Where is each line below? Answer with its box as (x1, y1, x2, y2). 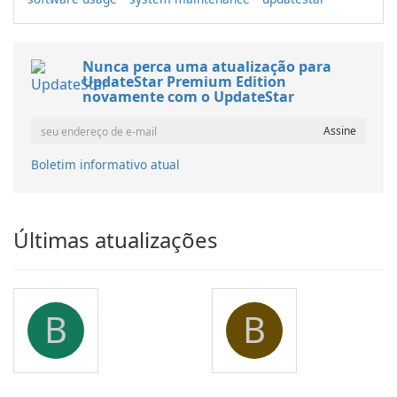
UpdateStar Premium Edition (82, 72, 286, 92)
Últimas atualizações (13, 225, 218, 255)
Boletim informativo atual (31, 156, 180, 174)
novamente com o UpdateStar (82, 87, 294, 107)
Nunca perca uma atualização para (82, 57, 331, 77)
